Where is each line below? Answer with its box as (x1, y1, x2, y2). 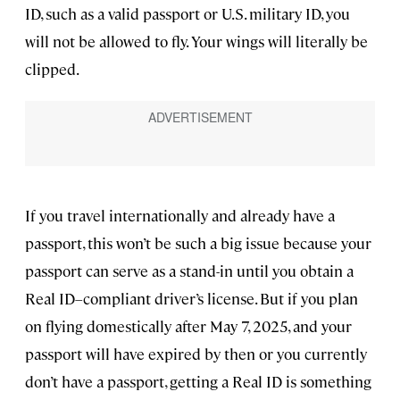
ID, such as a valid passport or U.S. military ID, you (25, 4, 350, 24)
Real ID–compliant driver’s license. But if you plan (25, 287, 358, 308)
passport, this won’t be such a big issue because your (25, 232, 371, 253)
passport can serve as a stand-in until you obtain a (25, 260, 354, 280)
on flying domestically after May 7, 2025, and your (25, 315, 352, 336)
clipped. (25, 59, 79, 79)
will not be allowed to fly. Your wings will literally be (25, 31, 368, 52)
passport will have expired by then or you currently (25, 343, 367, 363)
